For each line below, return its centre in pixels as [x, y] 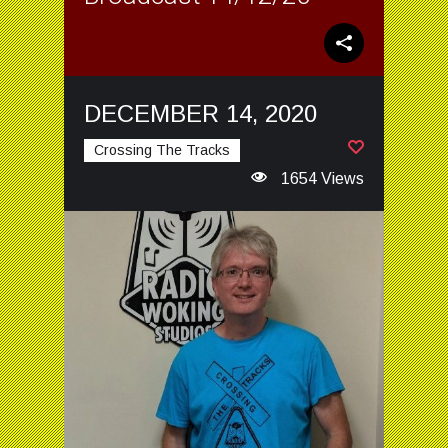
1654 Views [320, 178]
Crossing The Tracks [162, 149]
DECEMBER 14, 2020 [200, 113]
